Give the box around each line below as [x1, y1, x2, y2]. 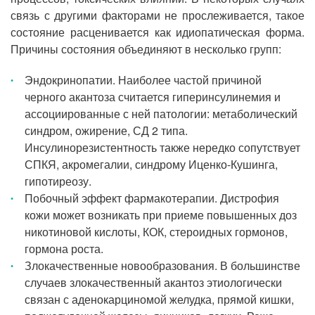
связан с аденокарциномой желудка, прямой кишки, [25, 291, 294, 307]
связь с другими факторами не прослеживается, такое [11, 7, 304, 23]
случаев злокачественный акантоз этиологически [25, 274, 282, 290]
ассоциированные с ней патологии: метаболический [25, 105, 297, 122]
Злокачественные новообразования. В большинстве [25, 257, 300, 274]
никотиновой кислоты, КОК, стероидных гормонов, [25, 224, 288, 240]
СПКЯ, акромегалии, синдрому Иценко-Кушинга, [25, 156, 278, 172]
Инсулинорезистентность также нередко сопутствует [25, 139, 300, 155]
